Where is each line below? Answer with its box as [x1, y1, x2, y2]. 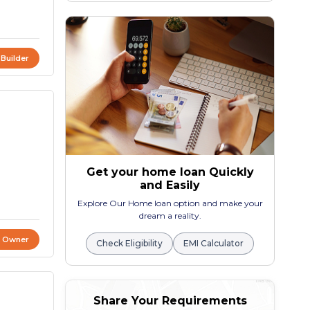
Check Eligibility [96, 238, 163, 249]
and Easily [140, 179, 201, 192]
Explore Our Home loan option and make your [77, 198, 263, 209]
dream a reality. [138, 210, 201, 221]
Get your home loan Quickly [86, 165, 254, 179]
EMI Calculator [183, 238, 244, 249]
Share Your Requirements [93, 294, 247, 308]
